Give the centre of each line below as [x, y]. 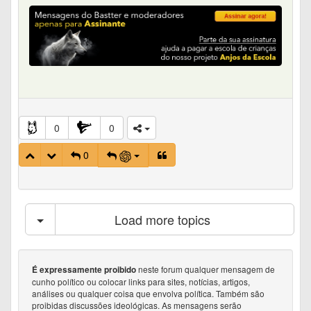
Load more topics [162, 219]
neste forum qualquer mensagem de [205, 269]
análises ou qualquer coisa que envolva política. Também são [148, 293]
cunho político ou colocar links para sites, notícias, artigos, [141, 281]
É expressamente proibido [84, 269]
